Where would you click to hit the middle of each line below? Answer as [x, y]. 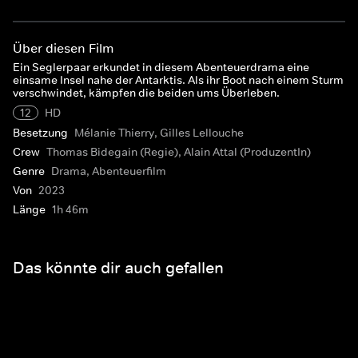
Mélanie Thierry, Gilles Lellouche [159, 133]
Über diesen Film [64, 48]
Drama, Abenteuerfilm [109, 171]
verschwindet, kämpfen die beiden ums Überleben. [146, 93]
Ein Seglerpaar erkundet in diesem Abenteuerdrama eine [161, 67]
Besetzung [40, 133]
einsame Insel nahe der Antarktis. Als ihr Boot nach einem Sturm [178, 80]
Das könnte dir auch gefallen [118, 267]
